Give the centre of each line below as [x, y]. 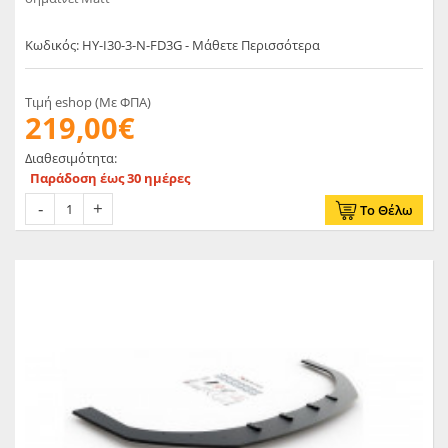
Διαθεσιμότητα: [71, 157]
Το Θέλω [386, 209]
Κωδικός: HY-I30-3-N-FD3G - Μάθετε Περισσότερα [172, 44]
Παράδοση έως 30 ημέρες [110, 177]
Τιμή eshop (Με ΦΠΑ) [88, 101]
